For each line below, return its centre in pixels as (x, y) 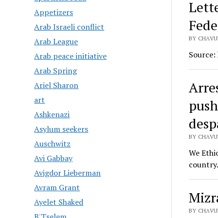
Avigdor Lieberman (68, 173)
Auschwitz (53, 144)
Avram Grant (57, 188)
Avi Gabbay (54, 158)
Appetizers (54, 12)
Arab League (56, 42)
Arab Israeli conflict (69, 27)
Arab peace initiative (71, 56)
